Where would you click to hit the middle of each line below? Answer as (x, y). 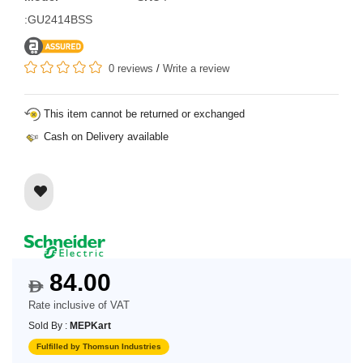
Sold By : (49, 326)
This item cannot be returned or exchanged (143, 113)
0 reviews (131, 68)
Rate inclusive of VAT (79, 305)
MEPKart (90, 326)
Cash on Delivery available (105, 136)
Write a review (196, 68)
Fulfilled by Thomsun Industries (99, 347)
